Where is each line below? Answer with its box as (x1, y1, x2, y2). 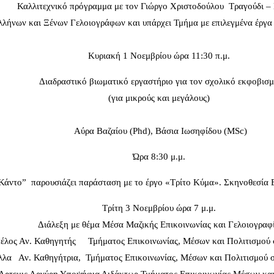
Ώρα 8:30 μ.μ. (133, 152, 185, 162)
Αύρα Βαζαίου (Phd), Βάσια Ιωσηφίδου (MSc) (71, 126, 247, 136)
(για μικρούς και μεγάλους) (108, 93, 210, 103)
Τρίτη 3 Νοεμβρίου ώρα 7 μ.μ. (102, 203, 216, 213)
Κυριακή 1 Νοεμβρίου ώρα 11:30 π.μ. (88, 51, 230, 61)
